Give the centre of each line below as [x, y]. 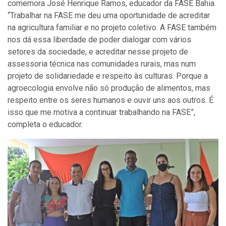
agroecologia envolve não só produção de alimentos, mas [109, 88]
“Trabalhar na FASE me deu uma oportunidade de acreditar [109, 16]
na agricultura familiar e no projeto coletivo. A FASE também [112, 28]
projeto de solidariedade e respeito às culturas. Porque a [108, 76]
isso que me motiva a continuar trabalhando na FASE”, [101, 112]
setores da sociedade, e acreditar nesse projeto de [98, 52]
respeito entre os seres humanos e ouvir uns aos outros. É [110, 100]
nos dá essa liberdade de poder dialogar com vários [99, 40]
